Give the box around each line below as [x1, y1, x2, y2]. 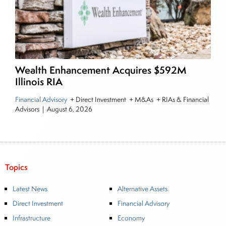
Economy [117, 213, 145, 223]
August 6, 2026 [47, 104, 92, 114]
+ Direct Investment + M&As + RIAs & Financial [69, 95, 209, 104]
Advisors [15, 104, 41, 114]
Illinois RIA [15, 75, 63, 89]
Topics [5, 161, 28, 173]
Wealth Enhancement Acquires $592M [15, 63, 186, 77]
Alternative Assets [117, 184, 167, 194]
